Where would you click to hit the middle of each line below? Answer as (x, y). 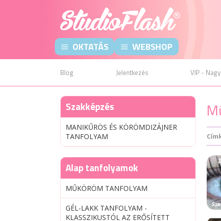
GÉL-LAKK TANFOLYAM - (106, 208)
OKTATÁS (91, 47)
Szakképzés (90, 106)
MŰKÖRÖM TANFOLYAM (107, 188)
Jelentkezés (132, 73)
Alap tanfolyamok (102, 167)
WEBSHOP (152, 47)
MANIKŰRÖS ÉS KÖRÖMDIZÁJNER (121, 127)
